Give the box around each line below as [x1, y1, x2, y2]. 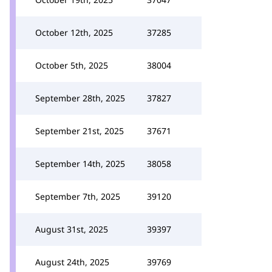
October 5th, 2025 [35, 59, 108, 71]
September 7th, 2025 [35, 191, 120, 202]
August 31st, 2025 [35, 223, 108, 235]
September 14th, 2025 [35, 158, 125, 169]
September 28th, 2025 [35, 92, 125, 104]
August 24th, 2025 [35, 256, 109, 268]
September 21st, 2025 [35, 125, 124, 137]
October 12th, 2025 [35, 27, 113, 38]
